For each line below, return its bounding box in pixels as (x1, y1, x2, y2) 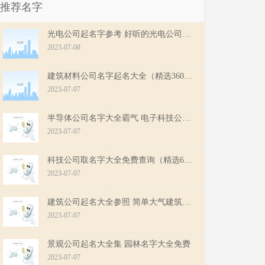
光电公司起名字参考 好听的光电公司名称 (182, 29, 190, 38)
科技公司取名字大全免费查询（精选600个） (184, 155, 192, 164)
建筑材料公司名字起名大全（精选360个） (184, 71, 192, 80)
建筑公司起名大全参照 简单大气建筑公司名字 (182, 197, 190, 206)
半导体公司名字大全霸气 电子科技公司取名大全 (182, 113, 190, 122)
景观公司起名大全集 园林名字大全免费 (47, 239, 190, 248)
